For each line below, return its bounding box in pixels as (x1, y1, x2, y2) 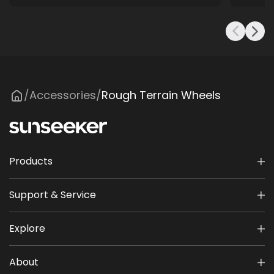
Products (9, 154, 53, 168)
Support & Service (9, 188, 96, 202)
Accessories (29, 87, 96, 103)
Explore (9, 221, 45, 235)
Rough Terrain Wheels (102, 87, 221, 103)
